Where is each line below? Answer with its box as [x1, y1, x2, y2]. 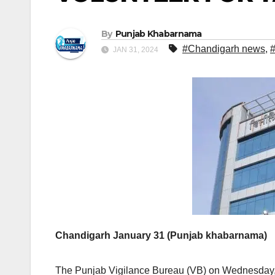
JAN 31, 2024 [111, 45, 160, 55]
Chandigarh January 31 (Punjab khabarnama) [55, 230, 267, 241]
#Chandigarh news [182, 44, 265, 55]
